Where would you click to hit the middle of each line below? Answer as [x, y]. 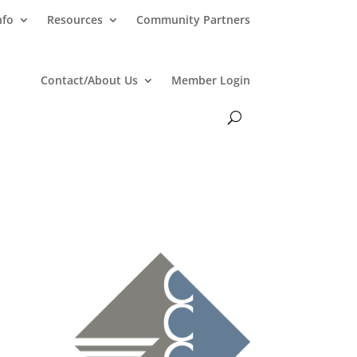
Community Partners [193, 19]
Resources [75, 19]
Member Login [210, 80]
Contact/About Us [89, 80]
